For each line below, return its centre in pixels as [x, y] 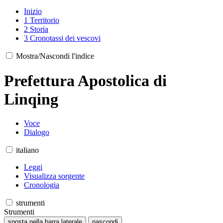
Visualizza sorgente [54, 176]
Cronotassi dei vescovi [65, 38]
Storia [39, 29]
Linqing [31, 99]
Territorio [45, 20]
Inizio [33, 11]
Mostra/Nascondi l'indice [55, 56]
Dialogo [37, 132]
